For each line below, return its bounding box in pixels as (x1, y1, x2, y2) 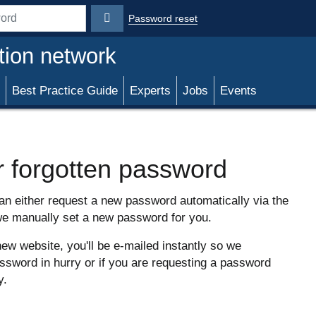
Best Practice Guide (12, 83, 118, 97)
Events (220, 83, 257, 97)
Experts (130, 83, 171, 97)
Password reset (128, 13, 197, 24)
